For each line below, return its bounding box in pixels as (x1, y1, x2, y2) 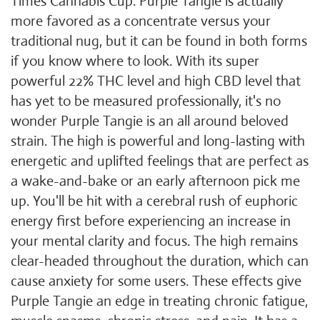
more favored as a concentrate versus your (11, 12, 271, 30)
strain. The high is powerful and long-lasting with (11, 132, 305, 150)
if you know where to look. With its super (11, 52, 259, 70)
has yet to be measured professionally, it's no (11, 92, 281, 110)
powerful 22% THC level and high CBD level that (11, 72, 301, 90)
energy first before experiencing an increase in (11, 212, 291, 230)
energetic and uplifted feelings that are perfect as (11, 152, 309, 170)
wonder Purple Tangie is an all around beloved (11, 112, 289, 130)
